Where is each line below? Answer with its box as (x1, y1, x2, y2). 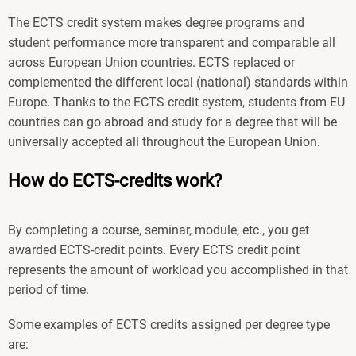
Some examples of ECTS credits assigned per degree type (8, 317, 330, 333)
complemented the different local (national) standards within (8, 74, 348, 90)
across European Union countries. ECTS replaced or (8, 54, 295, 70)
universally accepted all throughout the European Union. (8, 133, 323, 149)
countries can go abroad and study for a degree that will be (8, 114, 337, 130)
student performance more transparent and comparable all (8, 34, 335, 50)
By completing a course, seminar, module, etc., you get (8, 222, 309, 238)
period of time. (8, 282, 89, 298)
